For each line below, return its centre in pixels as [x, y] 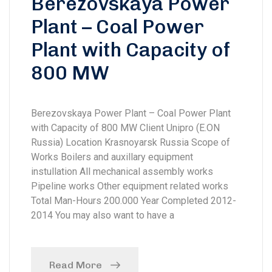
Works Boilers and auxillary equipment [112, 157]
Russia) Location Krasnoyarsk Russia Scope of [131, 143]
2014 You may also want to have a [103, 216]
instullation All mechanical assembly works [122, 172]
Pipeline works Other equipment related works [130, 186]
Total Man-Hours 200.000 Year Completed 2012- [134, 201]
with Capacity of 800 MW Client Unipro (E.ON [125, 128]
